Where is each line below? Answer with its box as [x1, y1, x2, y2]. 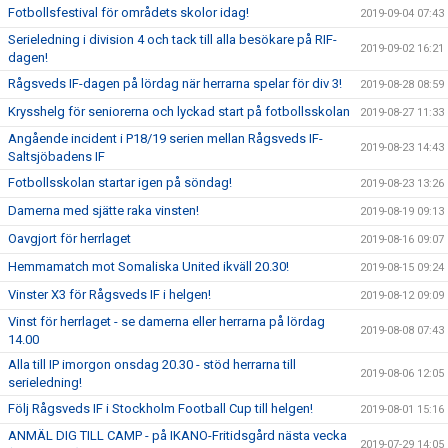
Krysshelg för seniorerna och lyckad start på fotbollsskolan [8, 104, 350, 119]
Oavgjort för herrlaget [8, 231, 131, 246]
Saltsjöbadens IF [8, 149, 105, 164]
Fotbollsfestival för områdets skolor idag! [8, 5, 249, 20]
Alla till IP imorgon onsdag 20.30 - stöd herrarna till [8, 357, 296, 372]
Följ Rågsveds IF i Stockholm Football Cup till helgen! [8, 401, 313, 416]
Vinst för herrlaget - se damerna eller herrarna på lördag [8, 314, 325, 329]
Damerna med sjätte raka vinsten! [8, 203, 199, 218]
